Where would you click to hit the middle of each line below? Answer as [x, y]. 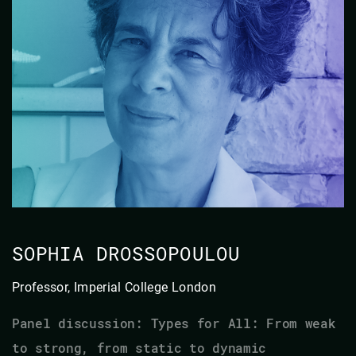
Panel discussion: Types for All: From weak [174, 323]
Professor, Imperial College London [114, 287]
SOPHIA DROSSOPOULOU [126, 253]
